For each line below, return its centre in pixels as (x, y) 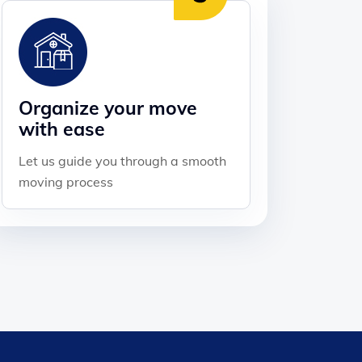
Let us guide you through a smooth (122, 160)
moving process (66, 181)
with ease (62, 128)
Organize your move (108, 107)
